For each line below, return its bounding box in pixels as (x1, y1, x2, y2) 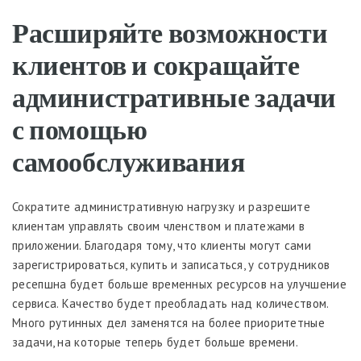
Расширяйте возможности (12, 14, 328, 49)
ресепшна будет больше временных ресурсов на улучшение (12, 276, 346, 292)
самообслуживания (12, 143, 245, 178)
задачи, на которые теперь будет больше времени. (12, 334, 299, 350)
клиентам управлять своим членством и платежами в (12, 218, 305, 234)
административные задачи (12, 78, 336, 114)
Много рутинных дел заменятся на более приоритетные (12, 314, 325, 330)
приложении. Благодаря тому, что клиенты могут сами (12, 237, 311, 253)
